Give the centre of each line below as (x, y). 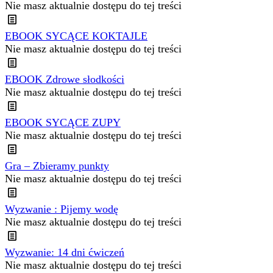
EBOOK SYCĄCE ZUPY (63, 123)
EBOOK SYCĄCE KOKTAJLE (76, 36)
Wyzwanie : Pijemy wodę (62, 209)
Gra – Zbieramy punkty (57, 166)
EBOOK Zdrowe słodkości (65, 80)
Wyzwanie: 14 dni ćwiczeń (65, 253)
